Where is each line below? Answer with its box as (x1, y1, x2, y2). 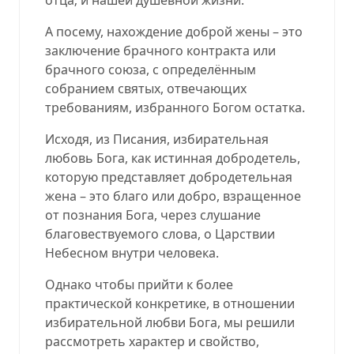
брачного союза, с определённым (45, 60, 256, 78)
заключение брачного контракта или (45, 41, 276, 59)
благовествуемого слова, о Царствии (45, 224, 275, 243)
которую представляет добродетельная (45, 168, 292, 186)
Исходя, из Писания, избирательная (45, 130, 269, 148)
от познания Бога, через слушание (45, 205, 261, 224)
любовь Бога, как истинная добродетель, (45, 149, 300, 167)
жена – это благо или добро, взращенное (45, 186, 301, 205)
